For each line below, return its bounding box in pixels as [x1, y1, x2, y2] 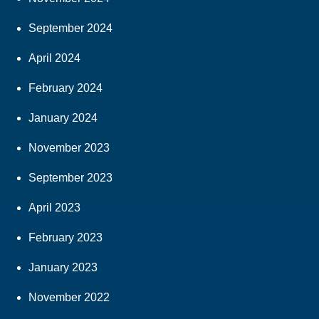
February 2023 [28, 231, 103, 244]
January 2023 [28, 261, 98, 274]
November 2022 [28, 291, 110, 304]
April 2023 [28, 202, 80, 214]
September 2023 [28, 172, 113, 184]
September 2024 [28, 22, 113, 35]
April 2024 [28, 52, 80, 65]
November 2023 [28, 142, 110, 155]
